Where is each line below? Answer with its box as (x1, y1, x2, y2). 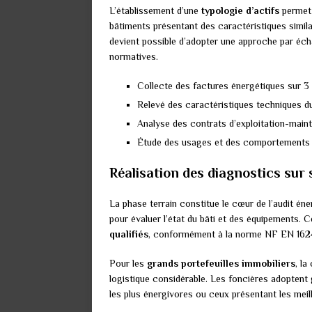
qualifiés (109, 228, 148, 240)
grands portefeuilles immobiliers (147, 258, 295, 270)
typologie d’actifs (201, 5, 279, 17)
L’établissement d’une (109, 5, 201, 17)
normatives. (109, 51, 158, 63)
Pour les (109, 258, 147, 270)
